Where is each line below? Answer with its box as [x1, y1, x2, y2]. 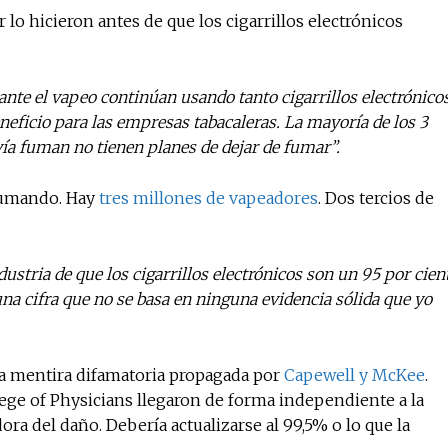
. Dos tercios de [318, 188, 434, 209]
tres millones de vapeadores [99, 188, 318, 209]
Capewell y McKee [284, 365, 425, 386]
